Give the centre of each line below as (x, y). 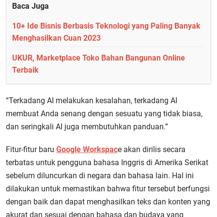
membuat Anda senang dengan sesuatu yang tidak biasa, (104, 114)
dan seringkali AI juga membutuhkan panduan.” (87, 127)
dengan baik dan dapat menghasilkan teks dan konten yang (108, 202)
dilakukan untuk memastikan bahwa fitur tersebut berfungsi (108, 189)
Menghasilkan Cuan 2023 (56, 38)
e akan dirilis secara (152, 149)
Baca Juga (31, 6)
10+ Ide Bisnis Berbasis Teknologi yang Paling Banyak (106, 26)
